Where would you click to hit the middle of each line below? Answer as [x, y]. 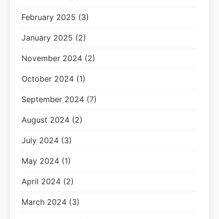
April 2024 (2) [48, 181]
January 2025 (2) [54, 38]
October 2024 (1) [54, 79]
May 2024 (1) [46, 161]
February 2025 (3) [55, 17]
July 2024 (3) [47, 140]
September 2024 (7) [59, 99]
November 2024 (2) [58, 58]
